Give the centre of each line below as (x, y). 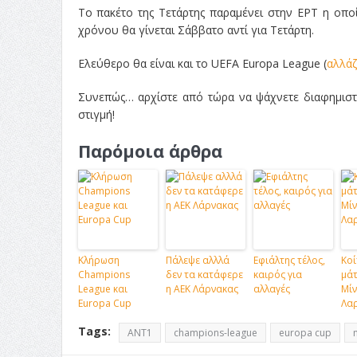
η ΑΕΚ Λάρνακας (202, 288)
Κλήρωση (98, 260)
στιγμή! (96, 114)
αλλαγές (271, 288)
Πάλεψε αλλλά (197, 260)
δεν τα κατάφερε (204, 274)
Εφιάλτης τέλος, (289, 260)
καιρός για (277, 274)
